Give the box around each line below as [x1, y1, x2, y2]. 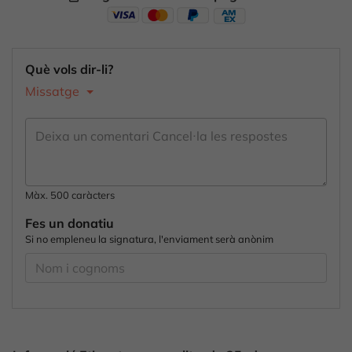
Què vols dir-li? [25, 60, 113, 77]
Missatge [25, 82, 82, 99]
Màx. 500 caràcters [25, 189, 115, 202]
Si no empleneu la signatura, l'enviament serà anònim [25, 233, 273, 246]
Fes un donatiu [25, 215, 114, 232]
